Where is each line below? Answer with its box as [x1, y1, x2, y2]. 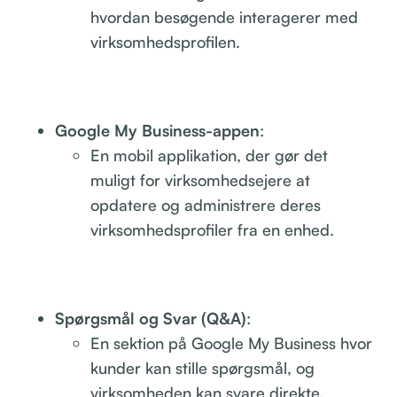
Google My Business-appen [55, 120, 261, 140]
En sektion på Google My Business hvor [90, 332, 373, 353]
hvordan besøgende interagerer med [90, 6, 359, 27]
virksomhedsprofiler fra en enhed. [90, 219, 335, 239]
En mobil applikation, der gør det [90, 144, 329, 165]
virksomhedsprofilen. [90, 31, 241, 51]
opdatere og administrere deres [90, 194, 322, 214]
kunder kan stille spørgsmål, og [90, 357, 315, 378]
